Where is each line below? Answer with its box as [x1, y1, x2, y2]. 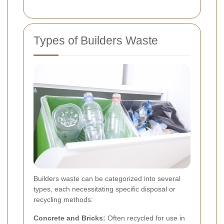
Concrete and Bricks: [33, 214, 105, 222]
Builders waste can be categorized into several [33, 174, 180, 183]
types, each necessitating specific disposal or [33, 185, 175, 193]
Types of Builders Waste [33, 34, 158, 47]
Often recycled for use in [105, 214, 185, 222]
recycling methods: [33, 195, 93, 204]
